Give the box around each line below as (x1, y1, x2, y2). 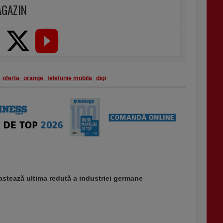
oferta (2, 75, 19, 82)
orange (23, 75, 43, 82)
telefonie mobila (47, 75, 92, 82)
